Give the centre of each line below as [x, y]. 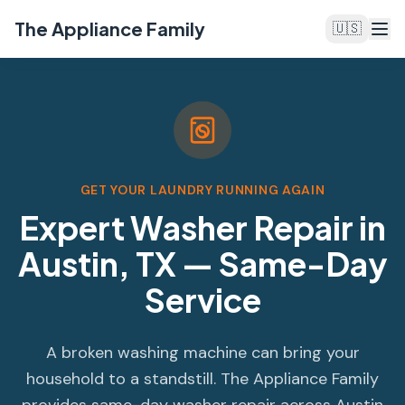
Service [202, 300]
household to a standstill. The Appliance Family [202, 379]
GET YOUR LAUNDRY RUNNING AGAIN [202, 190]
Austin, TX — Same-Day [202, 264]
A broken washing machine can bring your [202, 353]
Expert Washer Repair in [202, 227]
